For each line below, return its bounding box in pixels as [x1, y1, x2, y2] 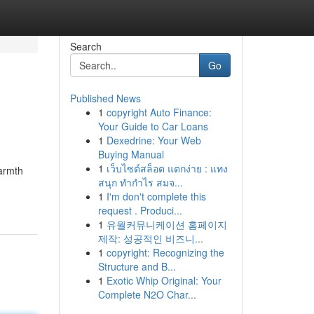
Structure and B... [97, 259, 176, 273]
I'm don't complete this [106, 189, 206, 203]
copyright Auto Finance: [106, 105, 212, 119]
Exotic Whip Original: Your [106, 273, 221, 287]
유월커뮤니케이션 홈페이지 [106, 217, 227, 231]
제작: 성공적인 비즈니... [97, 231, 203, 245]
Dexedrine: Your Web [106, 133, 201, 147]
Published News [69, 91, 141, 105]
